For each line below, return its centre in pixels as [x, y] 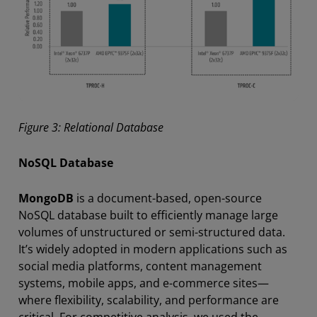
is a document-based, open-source [168, 198]
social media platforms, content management [140, 266]
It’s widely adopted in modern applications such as [153, 249]
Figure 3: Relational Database [92, 127]
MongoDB [46, 198]
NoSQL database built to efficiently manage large [148, 215]
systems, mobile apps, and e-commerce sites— [144, 283]
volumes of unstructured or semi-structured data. [152, 232]
